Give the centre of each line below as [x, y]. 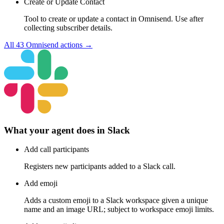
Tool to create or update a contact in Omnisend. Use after [114, 18]
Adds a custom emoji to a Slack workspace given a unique [116, 200]
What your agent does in [56, 130]
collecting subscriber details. [68, 27]
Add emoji [41, 183]
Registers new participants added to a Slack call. [100, 166]
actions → [75, 44]
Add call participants [56, 149]
